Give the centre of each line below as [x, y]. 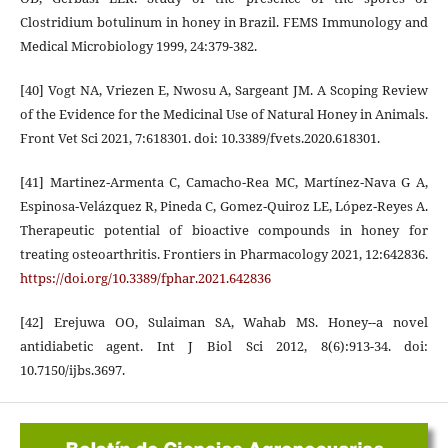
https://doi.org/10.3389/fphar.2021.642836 [145, 277]
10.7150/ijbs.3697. [72, 369]
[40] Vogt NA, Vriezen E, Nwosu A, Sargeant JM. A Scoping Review [224, 89]
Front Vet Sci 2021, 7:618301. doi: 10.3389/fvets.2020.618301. [199, 137]
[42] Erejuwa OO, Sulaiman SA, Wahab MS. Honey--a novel [224, 321]
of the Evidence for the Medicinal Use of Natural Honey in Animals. [224, 113]
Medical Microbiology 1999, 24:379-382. [138, 45]
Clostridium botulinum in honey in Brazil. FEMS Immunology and [224, 21]
